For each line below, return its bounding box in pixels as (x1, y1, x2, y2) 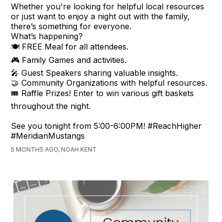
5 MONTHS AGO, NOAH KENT (11, 145, 97, 153)
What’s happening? (11, 31, 83, 41)
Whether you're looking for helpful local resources (11, 1, 205, 11)
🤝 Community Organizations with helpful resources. (11, 77, 208, 88)
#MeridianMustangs (11, 130, 85, 141)
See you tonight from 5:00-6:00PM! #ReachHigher (11, 120, 202, 131)
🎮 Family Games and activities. (11, 55, 127, 65)
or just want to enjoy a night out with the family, (11, 11, 190, 21)
